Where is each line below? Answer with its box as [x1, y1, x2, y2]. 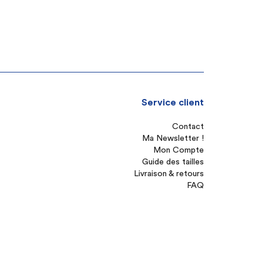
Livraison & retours [134, 170, 204, 179]
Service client [141, 98, 204, 108]
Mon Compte [153, 146, 204, 155]
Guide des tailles [142, 158, 204, 167]
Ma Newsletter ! [142, 134, 204, 143]
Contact [172, 123, 204, 131]
